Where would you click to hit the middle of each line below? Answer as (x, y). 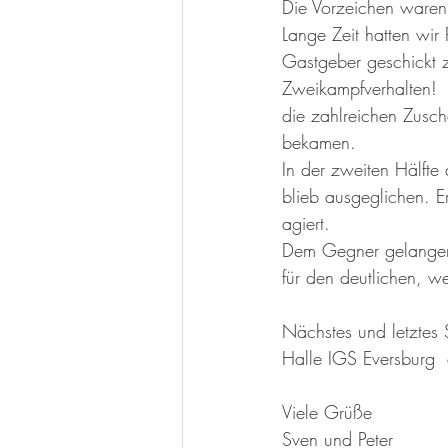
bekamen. (319, 141)
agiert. (306, 222)
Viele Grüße (327, 411)
